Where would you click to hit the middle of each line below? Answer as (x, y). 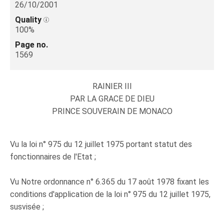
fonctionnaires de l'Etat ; (53, 157)
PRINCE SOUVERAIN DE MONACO (112, 111)
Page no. (31, 45)
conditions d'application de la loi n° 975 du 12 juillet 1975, (110, 194)
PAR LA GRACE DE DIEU (112, 99)
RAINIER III (112, 86)
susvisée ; (27, 207)
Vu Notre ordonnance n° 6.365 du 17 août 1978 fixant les (109, 182)
